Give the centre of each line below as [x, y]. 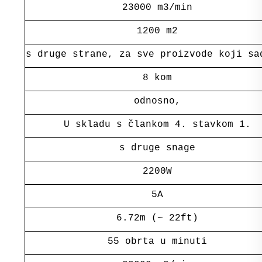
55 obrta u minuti [157, 241]
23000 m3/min [157, 7]
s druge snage [157, 148]
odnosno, [157, 101]
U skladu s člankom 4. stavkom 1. [157, 124]
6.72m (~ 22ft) [157, 218]
